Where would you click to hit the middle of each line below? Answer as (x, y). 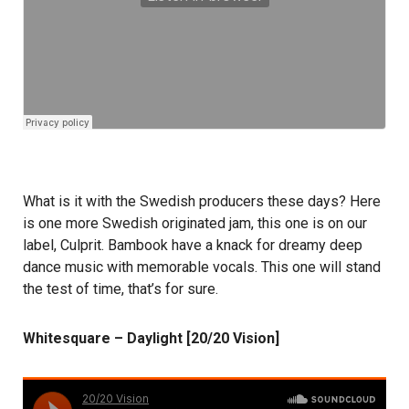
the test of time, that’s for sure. (121, 289)
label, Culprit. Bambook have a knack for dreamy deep (193, 246)
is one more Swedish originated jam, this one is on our (195, 224)
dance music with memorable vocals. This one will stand (202, 267)
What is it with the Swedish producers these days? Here (202, 202)
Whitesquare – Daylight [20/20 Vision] (151, 339)
